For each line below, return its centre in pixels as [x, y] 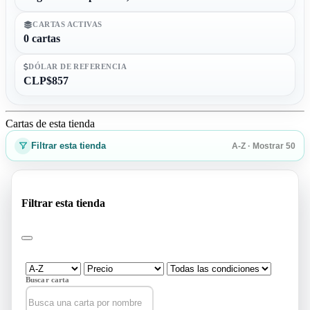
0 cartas [42, 38]
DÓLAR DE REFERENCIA [77, 67]
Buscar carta [47, 280]
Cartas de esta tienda [50, 124]
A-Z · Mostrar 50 [263, 146]
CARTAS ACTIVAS [67, 25]
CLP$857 [46, 80]
